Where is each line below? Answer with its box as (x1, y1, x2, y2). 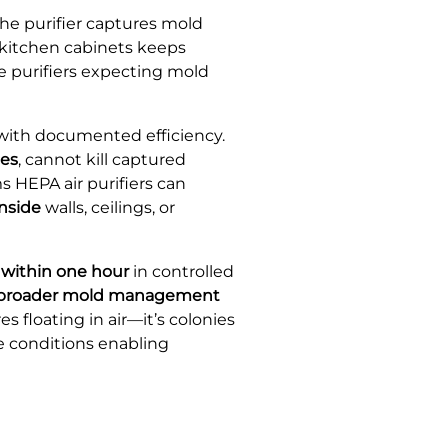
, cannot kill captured (18, 149, 186, 169)
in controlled (129, 261, 234, 281)
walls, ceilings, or (41, 197, 175, 217)
